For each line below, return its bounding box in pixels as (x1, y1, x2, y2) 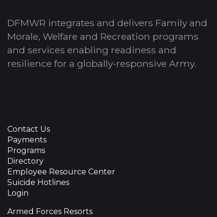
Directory (7, 156, 44, 166)
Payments (7, 135, 46, 144)
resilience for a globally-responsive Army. (7, 58, 196, 69)
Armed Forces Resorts (7, 207, 93, 216)
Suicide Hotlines (7, 178, 69, 187)
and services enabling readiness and (7, 44, 176, 56)
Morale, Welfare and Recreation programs (7, 31, 199, 42)
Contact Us (7, 124, 50, 134)
